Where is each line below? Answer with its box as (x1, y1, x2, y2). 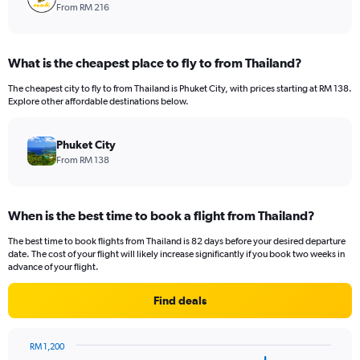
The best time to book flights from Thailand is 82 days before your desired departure (8, 235, 346, 247)
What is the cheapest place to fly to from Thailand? (8, 55, 302, 71)
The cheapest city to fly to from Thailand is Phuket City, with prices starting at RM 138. (8, 83, 352, 95)
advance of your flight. (8, 261, 99, 273)
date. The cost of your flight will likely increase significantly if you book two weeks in (8, 248, 345, 260)
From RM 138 (56, 154, 109, 166)
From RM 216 (56, 2, 109, 14)
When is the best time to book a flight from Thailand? (8, 208, 315, 223)
